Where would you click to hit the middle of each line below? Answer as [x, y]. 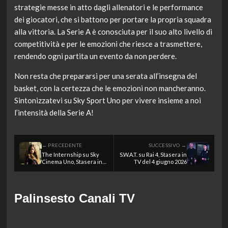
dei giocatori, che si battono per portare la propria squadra [112, 19]
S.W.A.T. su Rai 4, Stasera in [153, 154]
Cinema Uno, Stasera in [72, 161]
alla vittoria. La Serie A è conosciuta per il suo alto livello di [113, 31]
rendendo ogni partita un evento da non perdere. [95, 56]
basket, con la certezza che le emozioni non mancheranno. [110, 88]
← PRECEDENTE [62, 145]
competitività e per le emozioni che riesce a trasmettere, [108, 44]
